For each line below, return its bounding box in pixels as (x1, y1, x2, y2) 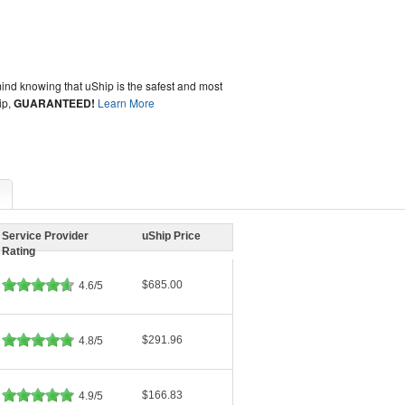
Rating (2, 245, 35, 259)
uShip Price (142, 230, 201, 243)
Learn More (98, 95, 155, 110)
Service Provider (2, 230, 89, 243)
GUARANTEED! (14, 95, 96, 111)
